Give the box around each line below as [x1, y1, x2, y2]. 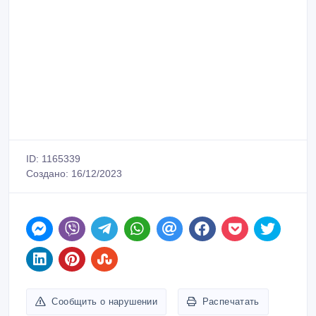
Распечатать [202, 279, 260, 290]
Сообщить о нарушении [51, 279, 158, 290]
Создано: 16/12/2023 [26, 151, 122, 163]
